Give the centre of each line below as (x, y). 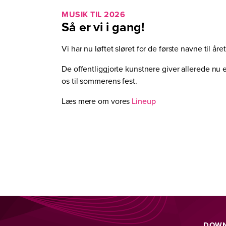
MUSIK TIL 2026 (93, 14)
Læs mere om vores (97, 101)
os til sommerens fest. (99, 81)
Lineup (144, 101)
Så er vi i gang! (103, 27)
